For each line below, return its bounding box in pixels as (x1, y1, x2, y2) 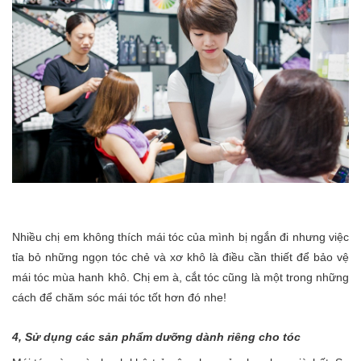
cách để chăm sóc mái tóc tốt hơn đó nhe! (12, 290, 226, 304)
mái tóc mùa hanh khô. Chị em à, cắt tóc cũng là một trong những (12, 270, 349, 284)
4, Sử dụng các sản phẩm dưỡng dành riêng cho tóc (12, 330, 301, 343)
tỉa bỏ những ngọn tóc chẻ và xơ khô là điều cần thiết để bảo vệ (12, 250, 349, 263)
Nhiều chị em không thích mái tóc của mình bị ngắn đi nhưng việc (12, 230, 349, 243)
